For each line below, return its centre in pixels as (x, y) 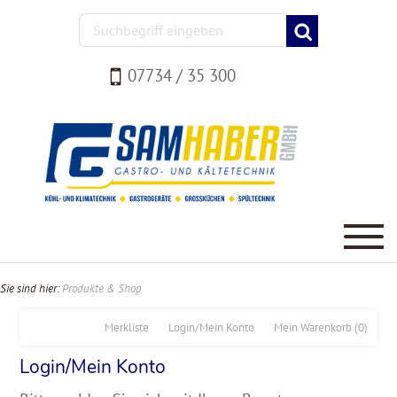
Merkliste (126, 327)
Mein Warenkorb (312, 327)
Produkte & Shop (102, 288)
